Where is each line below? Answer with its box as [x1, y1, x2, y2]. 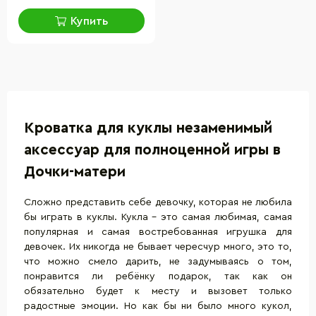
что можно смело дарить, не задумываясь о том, [24, 256, 292, 267]
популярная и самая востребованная [24, 226, 227, 237]
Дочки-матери [24, 164, 126, 180]
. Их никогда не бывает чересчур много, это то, [63, 241, 292, 252]
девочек [24, 241, 63, 252]
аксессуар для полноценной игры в [24, 142, 281, 158]
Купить [70, 16, 108, 27]
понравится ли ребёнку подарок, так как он [24, 271, 292, 281]
